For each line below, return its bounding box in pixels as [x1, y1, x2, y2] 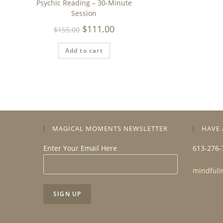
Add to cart [65, 46, 103, 55]
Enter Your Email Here [43, 143, 117, 153]
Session [71, 8, 97, 18]
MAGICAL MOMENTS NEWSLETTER [52, 124, 168, 133]
